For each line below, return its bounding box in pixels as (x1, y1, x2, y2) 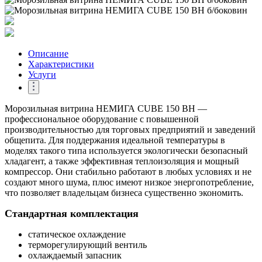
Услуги (28, 69, 56, 80)
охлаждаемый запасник (28, 250, 122, 260)
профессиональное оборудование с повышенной (5, 113, 199, 124)
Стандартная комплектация (5, 207, 139, 219)
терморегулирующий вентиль (28, 239, 147, 250)
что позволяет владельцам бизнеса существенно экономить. (5, 187, 243, 198)
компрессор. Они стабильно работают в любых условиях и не (5, 166, 251, 177)
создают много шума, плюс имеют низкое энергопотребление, (5, 177, 254, 187)
